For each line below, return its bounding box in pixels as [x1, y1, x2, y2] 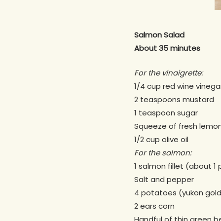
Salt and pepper [134, 174, 194, 184]
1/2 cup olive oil [134, 134, 188, 145]
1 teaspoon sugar [134, 107, 198, 118]
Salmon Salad [134, 30, 184, 40]
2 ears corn [134, 200, 175, 211]
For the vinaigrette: [134, 67, 203, 78]
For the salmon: [134, 147, 191, 158]
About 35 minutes [134, 43, 202, 54]
